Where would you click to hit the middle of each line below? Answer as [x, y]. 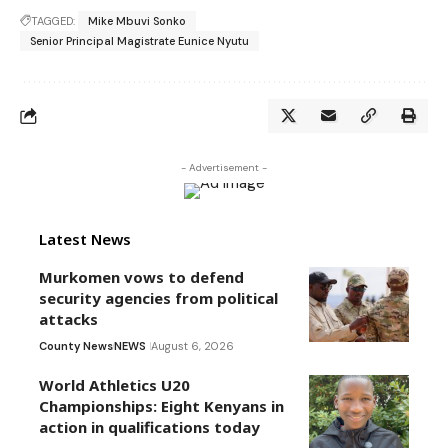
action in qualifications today [149, 427]
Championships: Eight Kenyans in [161, 406]
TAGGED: [53, 21]
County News [76, 346]
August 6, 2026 [192, 346]
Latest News [85, 239]
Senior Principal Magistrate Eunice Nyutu [139, 41]
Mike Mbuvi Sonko [137, 21]
